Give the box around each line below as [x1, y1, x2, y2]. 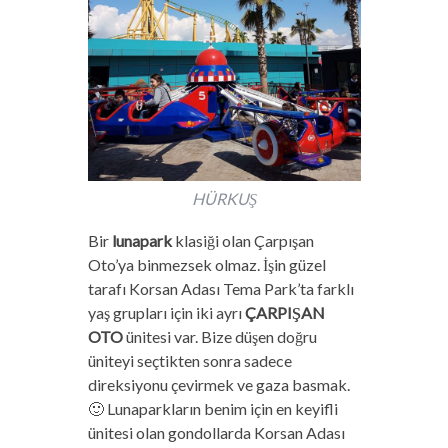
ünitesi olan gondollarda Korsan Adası [87, 422, 345, 442]
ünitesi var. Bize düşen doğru [122, 326, 317, 346]
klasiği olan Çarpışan [171, 230, 314, 250]
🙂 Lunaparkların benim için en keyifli [87, 398, 338, 418]
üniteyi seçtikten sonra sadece [87, 350, 292, 370]
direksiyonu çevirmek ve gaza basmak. [87, 374, 350, 394]
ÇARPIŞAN [244, 302, 325, 322]
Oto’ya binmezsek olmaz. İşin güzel [87, 254, 326, 274]
